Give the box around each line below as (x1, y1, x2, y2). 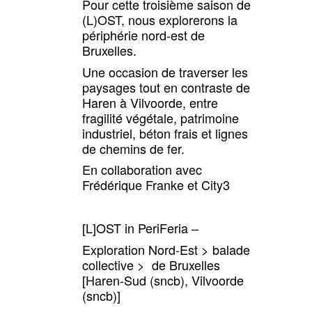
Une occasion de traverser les (81, 62, 248, 81)
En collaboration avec (81, 160, 202, 179)
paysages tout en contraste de (81, 77, 250, 96)
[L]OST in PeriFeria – (81, 219, 198, 237)
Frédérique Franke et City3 (81, 175, 230, 194)
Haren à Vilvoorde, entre (81, 93, 218, 111)
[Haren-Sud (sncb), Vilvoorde (81, 271, 244, 290)
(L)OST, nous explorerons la (81, 10, 237, 29)
